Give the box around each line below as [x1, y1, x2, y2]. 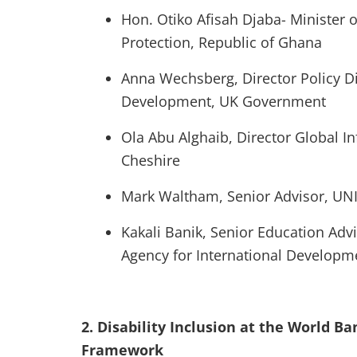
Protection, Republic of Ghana [121, 33, 322, 52]
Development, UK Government [121, 92, 326, 111]
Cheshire [121, 151, 180, 170]
